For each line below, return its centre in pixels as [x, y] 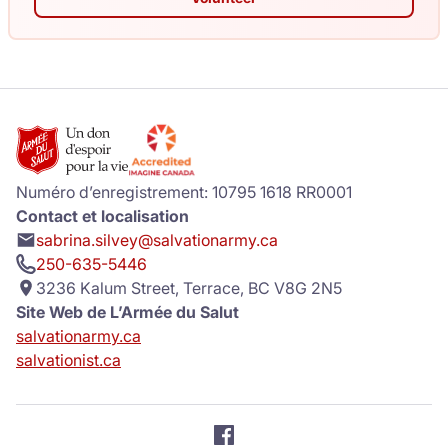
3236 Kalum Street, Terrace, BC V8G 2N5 [189, 287]
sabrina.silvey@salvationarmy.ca [157, 239]
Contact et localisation [102, 215]
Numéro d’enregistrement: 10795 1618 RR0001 [184, 191]
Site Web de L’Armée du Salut [127, 311]
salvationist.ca [68, 359]
